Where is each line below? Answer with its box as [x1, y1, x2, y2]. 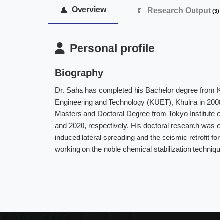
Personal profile [70, 42, 155, 55]
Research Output [147, 6, 211, 15]
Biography [55, 67, 103, 78]
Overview [72, 5, 106, 14]
